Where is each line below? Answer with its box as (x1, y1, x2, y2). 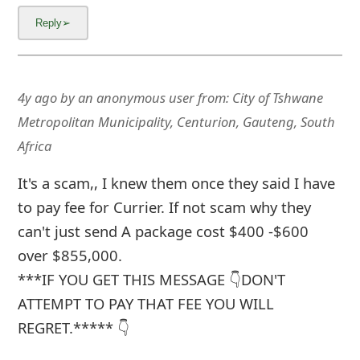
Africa (17, 136, 51, 155)
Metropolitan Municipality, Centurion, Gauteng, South (17, 112, 335, 131)
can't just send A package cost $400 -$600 (17, 221, 309, 242)
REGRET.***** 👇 (17, 317, 129, 338)
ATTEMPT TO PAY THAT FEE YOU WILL (17, 293, 274, 314)
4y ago (17, 88, 57, 107)
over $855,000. (17, 245, 122, 266)
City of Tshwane (231, 88, 323, 107)
